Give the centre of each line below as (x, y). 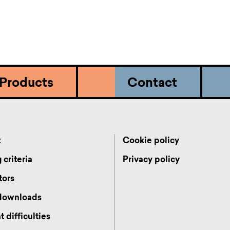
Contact (152, 83)
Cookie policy (151, 141)
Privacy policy (151, 160)
